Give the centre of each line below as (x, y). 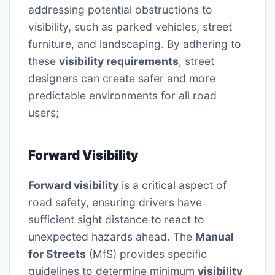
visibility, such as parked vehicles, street (130, 26)
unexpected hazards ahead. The (112, 237)
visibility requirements (119, 61)
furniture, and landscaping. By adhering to (135, 44)
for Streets (57, 254)
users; (44, 112)
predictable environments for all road (122, 95)
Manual (215, 237)
